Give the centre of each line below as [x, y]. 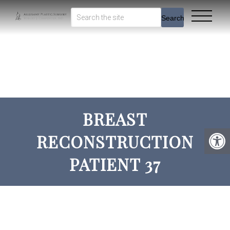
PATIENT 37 [115, 164]
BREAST [115, 119]
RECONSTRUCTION [115, 141]
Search [173, 18]
